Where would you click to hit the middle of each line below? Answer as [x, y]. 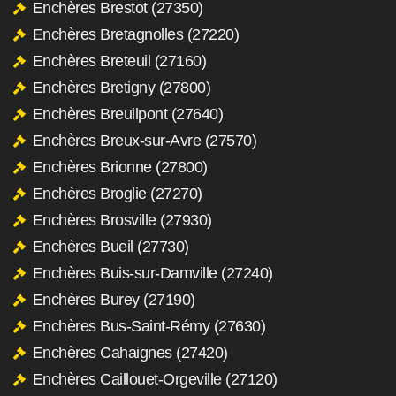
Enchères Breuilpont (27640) [127, 114]
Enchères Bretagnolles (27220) [135, 34]
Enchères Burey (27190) [114, 299]
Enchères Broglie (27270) [117, 193]
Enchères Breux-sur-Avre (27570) [144, 140]
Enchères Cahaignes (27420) [130, 352]
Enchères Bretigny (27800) [121, 87]
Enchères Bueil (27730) [110, 246]
